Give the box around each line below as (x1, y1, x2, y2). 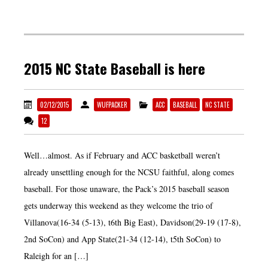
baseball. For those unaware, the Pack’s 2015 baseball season (24, 182, 229, 194)
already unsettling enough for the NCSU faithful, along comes (24, 166, 234, 178)
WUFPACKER (97, 99, 127, 109)
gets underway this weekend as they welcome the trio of (24, 199, 213, 211)
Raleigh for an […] (24, 249, 89, 261)
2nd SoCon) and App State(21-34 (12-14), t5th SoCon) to (24, 233, 221, 245)
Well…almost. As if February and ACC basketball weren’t (24, 149, 220, 161)
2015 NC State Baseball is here (24, 57, 205, 80)
